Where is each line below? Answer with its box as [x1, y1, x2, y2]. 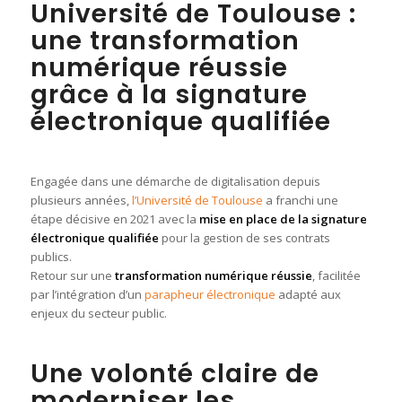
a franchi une [262, 191, 338, 208]
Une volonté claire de [30, 355, 319, 391]
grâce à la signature [30, 76, 308, 112]
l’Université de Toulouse [131, 191, 263, 208]
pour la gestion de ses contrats [158, 229, 330, 246]
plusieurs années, [30, 191, 132, 208]
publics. [30, 248, 72, 265]
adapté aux [275, 285, 341, 302]
